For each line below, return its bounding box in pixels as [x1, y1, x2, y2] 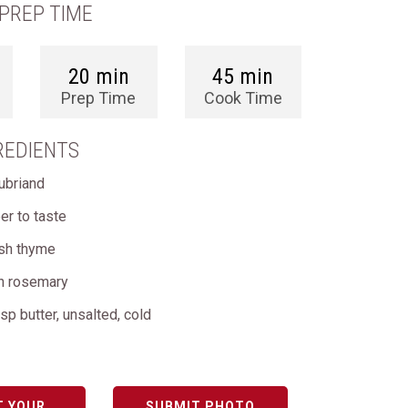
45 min [212, 64, 274, 89]
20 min [67, 64, 129, 89]
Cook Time [203, 88, 282, 107]
